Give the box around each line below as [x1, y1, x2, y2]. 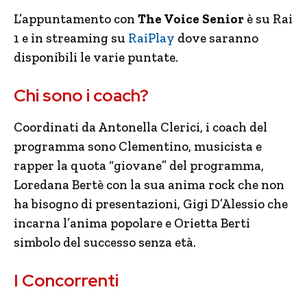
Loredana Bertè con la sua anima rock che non [14, 177, 284, 193]
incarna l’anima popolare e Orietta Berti [14, 215, 250, 231]
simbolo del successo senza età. [14, 234, 196, 250]
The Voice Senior [138, 11, 244, 27]
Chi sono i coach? [14, 84, 149, 107]
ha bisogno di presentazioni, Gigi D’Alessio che [14, 196, 288, 212]
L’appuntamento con [14, 11, 138, 27]
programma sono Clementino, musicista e [14, 138, 262, 154]
